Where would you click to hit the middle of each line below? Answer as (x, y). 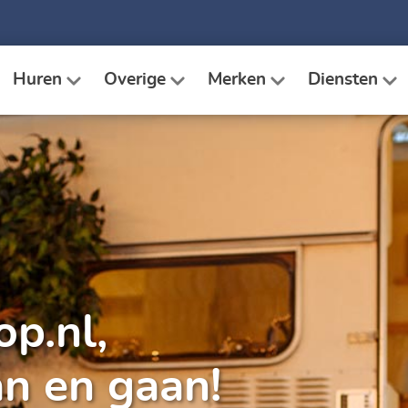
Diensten (343, 79)
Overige (135, 79)
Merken (237, 79)
